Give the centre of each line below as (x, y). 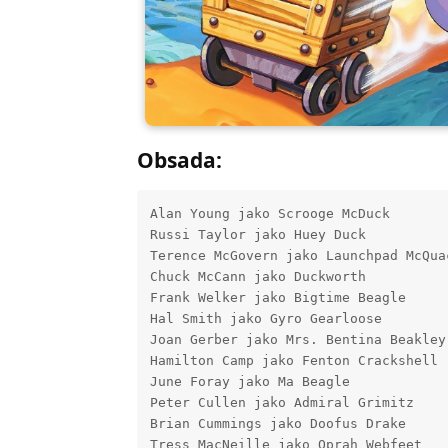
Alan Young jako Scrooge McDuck (269, 213)
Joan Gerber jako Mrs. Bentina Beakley (297, 339)
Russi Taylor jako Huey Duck (257, 234)
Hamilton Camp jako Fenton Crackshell (293, 360)
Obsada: (179, 160)
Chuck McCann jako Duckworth (257, 276)
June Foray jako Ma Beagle (249, 381)
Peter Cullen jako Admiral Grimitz (281, 402)
